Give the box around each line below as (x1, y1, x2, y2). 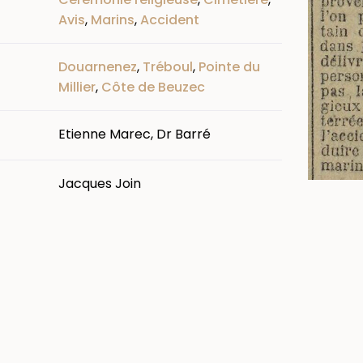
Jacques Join (58, 173, 141, 193)
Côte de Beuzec (101, 77, 205, 96)
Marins (91, 10, 135, 29)
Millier (58, 77, 96, 96)
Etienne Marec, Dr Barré (58, 124, 211, 143)
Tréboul (143, 57, 193, 76)
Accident (140, 10, 199, 29)
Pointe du (199, 57, 260, 76)
